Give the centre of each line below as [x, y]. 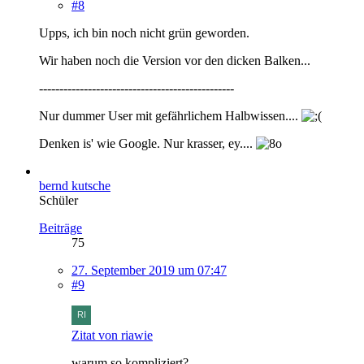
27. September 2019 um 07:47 [149, 270]
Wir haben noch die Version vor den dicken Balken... [175, 60]
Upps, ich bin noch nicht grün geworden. [144, 32]
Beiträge [61, 227]
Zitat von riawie [112, 335]
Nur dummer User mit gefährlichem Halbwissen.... [170, 115]
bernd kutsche [75, 185]
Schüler [58, 200]
